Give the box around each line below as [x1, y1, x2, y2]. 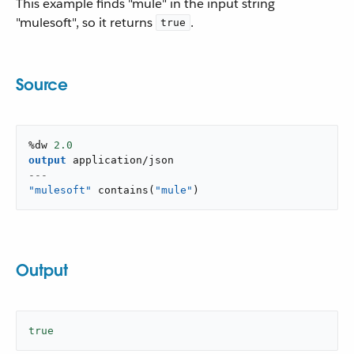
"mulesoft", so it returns [16, 14, 156, 31]
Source [16, 74, 68, 95]
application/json [73, 154, 174, 166]
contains [98, 184, 149, 196]
